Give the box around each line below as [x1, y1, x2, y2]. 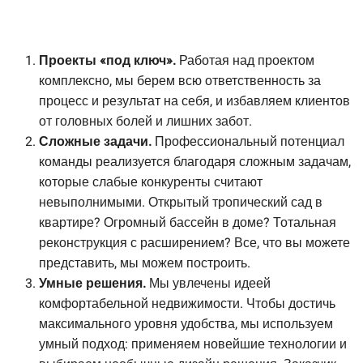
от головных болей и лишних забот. [39, 112, 252, 132]
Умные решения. [39, 274, 149, 294]
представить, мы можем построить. [39, 254, 250, 274]
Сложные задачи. [39, 132, 155, 152]
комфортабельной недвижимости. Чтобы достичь [39, 294, 335, 314]
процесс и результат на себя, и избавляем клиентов [39, 92, 350, 112]
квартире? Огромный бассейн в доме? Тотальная [39, 213, 336, 233]
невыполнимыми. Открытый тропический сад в [39, 193, 322, 213]
